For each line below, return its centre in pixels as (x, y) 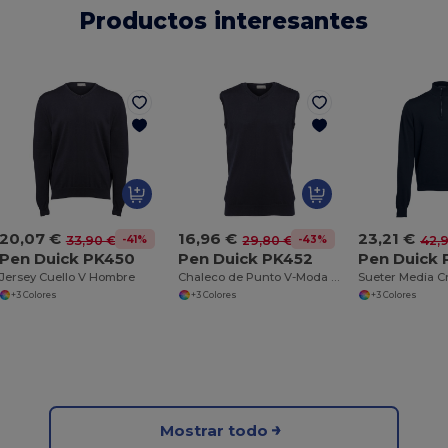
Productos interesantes (224, 20)
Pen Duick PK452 (246, 259)
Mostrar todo (213, 430)
